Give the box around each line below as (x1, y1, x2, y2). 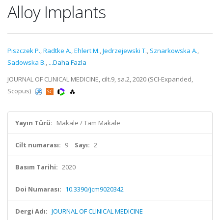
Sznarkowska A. (150, 46, 197, 55)
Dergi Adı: (15, 207, 48, 216)
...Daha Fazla (49, 58, 86, 67)
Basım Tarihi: (15, 163, 58, 171)
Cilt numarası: (15, 140, 61, 149)
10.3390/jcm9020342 (65, 185, 124, 193)
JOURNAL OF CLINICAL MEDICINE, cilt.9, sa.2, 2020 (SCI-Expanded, (7, 75, 193, 83)
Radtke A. (43, 46, 71, 55)
